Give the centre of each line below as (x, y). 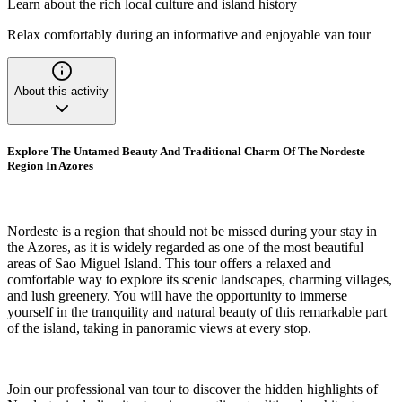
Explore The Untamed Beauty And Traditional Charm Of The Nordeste (186, 152)
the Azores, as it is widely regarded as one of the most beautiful (185, 248)
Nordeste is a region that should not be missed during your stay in (192, 232)
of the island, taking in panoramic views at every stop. (159, 328)
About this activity (61, 91)
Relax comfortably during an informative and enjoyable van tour (189, 34)
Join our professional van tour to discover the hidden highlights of (192, 389)
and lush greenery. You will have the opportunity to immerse (177, 296)
